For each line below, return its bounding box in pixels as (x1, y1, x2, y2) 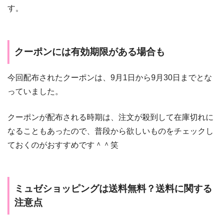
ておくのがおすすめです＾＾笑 (7, 140, 118, 149)
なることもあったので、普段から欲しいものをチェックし (7, 126, 214, 135)
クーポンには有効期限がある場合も (14, 47, 165, 57)
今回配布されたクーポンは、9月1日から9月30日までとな (7, 73, 212, 82)
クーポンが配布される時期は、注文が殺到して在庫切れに (7, 112, 214, 121)
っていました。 (7, 87, 63, 96)
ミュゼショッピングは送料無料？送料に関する (14, 183, 212, 194)
